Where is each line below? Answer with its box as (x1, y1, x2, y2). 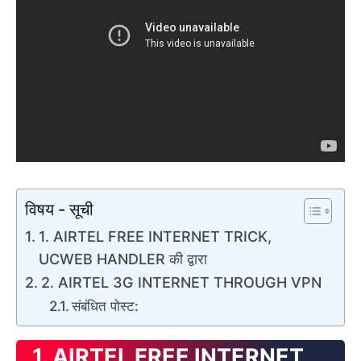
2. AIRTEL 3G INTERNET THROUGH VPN (40, 273, 322, 291)
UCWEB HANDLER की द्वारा (38, 250, 207, 268)
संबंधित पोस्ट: (72, 297, 139, 314)
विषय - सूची (25, 198, 93, 219)
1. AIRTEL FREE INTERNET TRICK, (38, 227, 272, 245)
